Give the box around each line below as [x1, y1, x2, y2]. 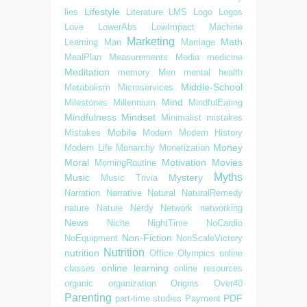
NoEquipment [64, 232, 118, 243]
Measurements [109, 51, 168, 62]
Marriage [180, 36, 215, 47]
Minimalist [160, 112, 201, 123]
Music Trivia [101, 172, 158, 183]
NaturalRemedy [182, 187, 243, 198]
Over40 [214, 278, 243, 288]
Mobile [107, 126, 136, 138]
